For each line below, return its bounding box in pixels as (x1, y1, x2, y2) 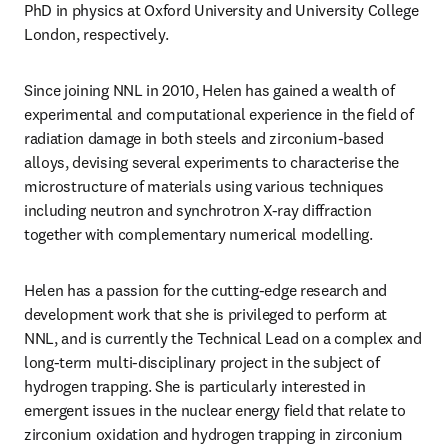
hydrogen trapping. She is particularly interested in (24, 376, 366, 396)
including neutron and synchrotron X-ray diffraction (24, 200, 372, 220)
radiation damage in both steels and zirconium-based (24, 128, 384, 148)
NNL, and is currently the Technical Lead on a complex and (24, 328, 422, 348)
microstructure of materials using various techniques (24, 176, 384, 196)
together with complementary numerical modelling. (24, 224, 377, 244)
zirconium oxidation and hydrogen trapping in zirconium (24, 424, 403, 444)
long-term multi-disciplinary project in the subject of (24, 352, 380, 372)
